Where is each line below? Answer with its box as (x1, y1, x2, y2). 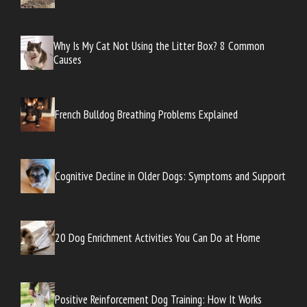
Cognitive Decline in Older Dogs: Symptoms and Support (55, 168, 286, 184)
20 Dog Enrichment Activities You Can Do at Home (55, 230, 260, 245)
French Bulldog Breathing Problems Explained (55, 106, 238, 122)
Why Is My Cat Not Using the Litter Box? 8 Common (53, 38, 265, 53)
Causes (53, 51, 82, 67)
